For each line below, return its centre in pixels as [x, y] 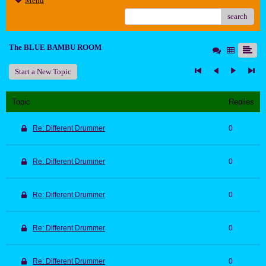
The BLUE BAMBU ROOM [55, 47]
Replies [241, 102]
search [237, 17]
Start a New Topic [43, 72]
